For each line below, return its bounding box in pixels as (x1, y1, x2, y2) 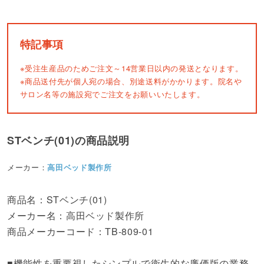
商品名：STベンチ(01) (7, 192, 107, 206)
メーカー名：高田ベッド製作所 (7, 208, 145, 222)
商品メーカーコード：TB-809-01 (7, 224, 154, 238)
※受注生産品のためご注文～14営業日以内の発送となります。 (19, 62, 243, 74)
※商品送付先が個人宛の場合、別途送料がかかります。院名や (19, 75, 242, 87)
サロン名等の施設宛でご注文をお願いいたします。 (19, 88, 205, 100)
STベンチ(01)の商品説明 (7, 132, 130, 148)
